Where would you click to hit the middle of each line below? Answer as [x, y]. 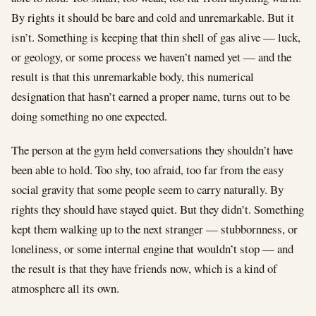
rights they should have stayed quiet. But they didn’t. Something [158, 209]
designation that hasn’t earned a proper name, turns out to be [151, 96]
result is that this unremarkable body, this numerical [133, 76]
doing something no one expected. [89, 116]
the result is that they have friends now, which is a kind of [144, 268]
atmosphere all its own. [65, 288]
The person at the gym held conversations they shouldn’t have [152, 150]
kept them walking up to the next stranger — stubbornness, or [154, 229]
